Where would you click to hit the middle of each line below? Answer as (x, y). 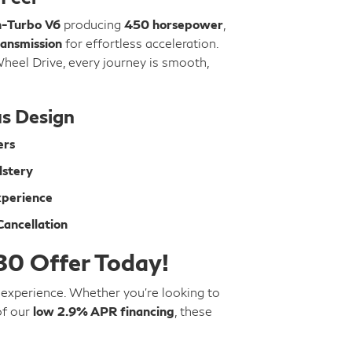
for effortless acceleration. (140, 43)
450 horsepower (174, 24)
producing (92, 24)
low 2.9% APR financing (104, 311)
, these (193, 311)
